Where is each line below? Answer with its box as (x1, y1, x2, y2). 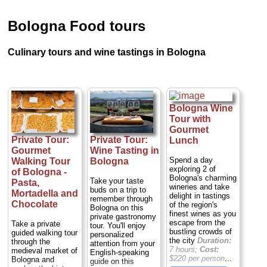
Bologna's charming (169, 173, 237, 183)
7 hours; (169, 245, 200, 254)
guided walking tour (11, 228, 77, 238)
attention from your (90, 239, 156, 249)
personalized (90, 230, 134, 240)
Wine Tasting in (90, 145, 160, 156)
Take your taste (90, 176, 144, 186)
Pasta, (11, 178, 39, 188)
